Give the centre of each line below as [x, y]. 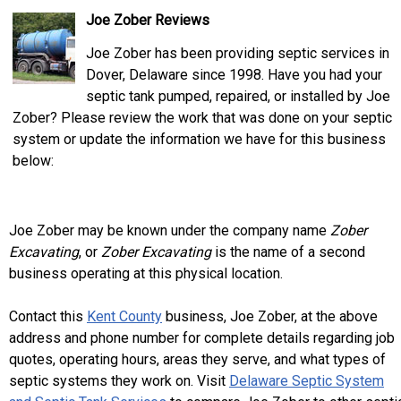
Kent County [124, 316]
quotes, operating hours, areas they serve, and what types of [197, 359]
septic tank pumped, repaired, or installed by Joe [238, 96]
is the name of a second [288, 252]
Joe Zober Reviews [148, 20]
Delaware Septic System [307, 381]
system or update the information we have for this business [199, 139]
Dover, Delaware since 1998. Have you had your [234, 75]
